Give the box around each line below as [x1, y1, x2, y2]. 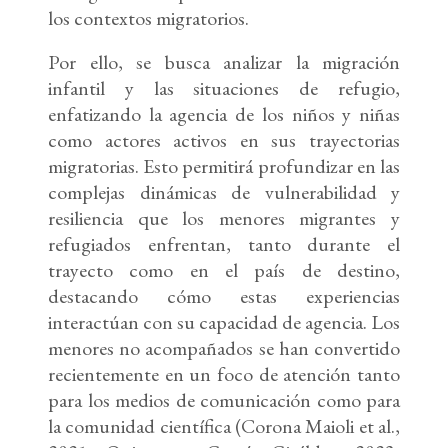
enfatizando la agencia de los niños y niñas [48, 101, 400, 128]
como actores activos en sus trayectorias [48, 127, 400, 154]
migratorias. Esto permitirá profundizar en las [48, 153, 400, 180]
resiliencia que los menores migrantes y [48, 205, 400, 232]
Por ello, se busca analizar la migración [48, 49, 400, 76]
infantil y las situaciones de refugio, [48, 75, 400, 102]
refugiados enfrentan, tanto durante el [48, 231, 400, 258]
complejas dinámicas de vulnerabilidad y [48, 179, 400, 206]
